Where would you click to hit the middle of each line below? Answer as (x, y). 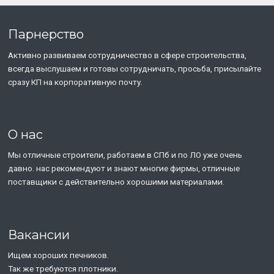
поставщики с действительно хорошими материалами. (117, 182)
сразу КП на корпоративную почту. (76, 82)
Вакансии (39, 234)
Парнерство (46, 34)
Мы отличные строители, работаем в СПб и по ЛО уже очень (125, 155)
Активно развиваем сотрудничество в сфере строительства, (128, 55)
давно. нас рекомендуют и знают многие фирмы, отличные (124, 168)
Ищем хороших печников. (59, 255)
